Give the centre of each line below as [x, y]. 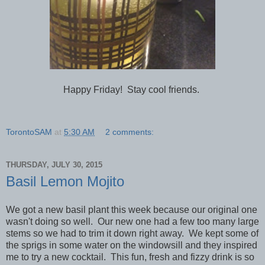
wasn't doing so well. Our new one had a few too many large [132, 221]
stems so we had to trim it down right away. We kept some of [132, 233]
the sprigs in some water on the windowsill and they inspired [132, 245]
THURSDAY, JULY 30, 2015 [54, 165]
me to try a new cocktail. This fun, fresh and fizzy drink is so [130, 257]
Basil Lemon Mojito [65, 181]
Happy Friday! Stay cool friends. [132, 89]
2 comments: [130, 132]
